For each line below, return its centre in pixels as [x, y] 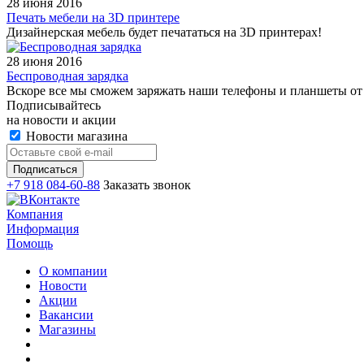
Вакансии [66, 314]
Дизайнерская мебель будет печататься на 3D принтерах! [164, 32]
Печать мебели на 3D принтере [93, 17]
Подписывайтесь [54, 105]
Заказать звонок [147, 184]
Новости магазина [75, 136]
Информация [43, 228]
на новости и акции [61, 119]
